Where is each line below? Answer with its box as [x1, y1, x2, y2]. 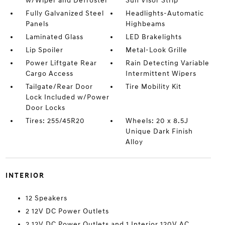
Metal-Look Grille [126, 46, 188, 54]
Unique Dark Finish [126, 127, 193, 136]
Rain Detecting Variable [126, 59, 210, 67]
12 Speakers [25, 194, 67, 202]
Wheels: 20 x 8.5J [126, 117, 189, 125]
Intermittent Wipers [126, 69, 197, 78]
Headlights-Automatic [126, 9, 204, 18]
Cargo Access [25, 69, 73, 78]
